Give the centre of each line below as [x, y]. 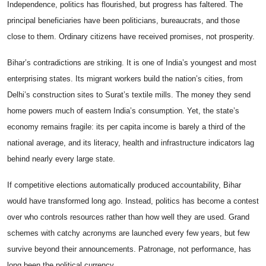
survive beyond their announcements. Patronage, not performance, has [129, 249]
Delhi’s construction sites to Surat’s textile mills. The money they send [129, 95]
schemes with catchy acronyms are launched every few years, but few [128, 233]
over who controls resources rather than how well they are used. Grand [128, 217]
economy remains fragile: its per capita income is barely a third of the [126, 127]
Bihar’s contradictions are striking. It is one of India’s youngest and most [132, 63]
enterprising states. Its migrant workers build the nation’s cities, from [125, 79]
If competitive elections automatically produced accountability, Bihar [124, 185]
